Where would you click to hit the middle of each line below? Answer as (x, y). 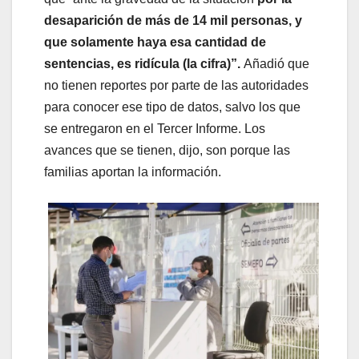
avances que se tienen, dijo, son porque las (167, 151)
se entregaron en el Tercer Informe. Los (155, 129)
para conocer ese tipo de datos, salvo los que (172, 107)
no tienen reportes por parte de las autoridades (176, 86)
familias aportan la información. (133, 172)
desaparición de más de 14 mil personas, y (173, 21)
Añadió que (275, 64)
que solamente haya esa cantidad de (155, 42)
